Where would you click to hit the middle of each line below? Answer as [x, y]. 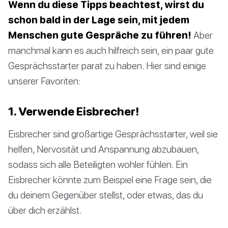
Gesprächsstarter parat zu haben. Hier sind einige [107, 65]
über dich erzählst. [45, 210]
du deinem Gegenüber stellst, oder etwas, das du [106, 194]
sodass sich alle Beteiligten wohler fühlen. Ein [98, 164]
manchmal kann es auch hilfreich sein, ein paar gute [111, 50]
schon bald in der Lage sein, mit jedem [99, 19]
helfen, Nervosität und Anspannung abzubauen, [104, 149]
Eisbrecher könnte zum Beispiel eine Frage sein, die [110, 179]
